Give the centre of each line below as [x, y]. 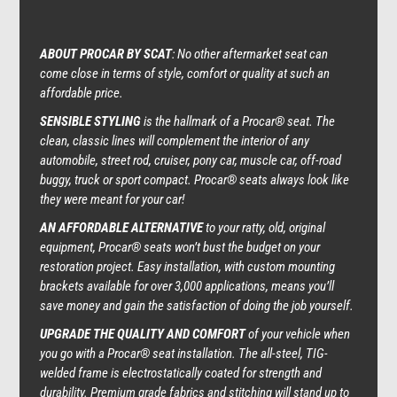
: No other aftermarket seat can [249, 54]
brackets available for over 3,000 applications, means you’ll [187, 287]
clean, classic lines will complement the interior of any [174, 141]
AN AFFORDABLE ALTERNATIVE [122, 228]
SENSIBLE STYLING [91, 122]
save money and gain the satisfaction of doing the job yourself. [196, 306]
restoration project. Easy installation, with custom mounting [187, 267]
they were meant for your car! [112, 200]
